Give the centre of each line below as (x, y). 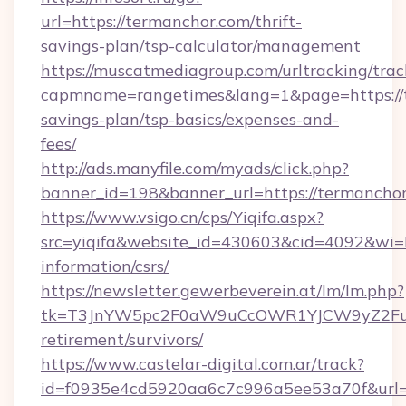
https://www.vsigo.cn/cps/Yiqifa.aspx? (182, 217)
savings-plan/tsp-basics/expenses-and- (190, 119)
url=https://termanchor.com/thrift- (171, 21)
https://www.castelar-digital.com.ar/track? (203, 364)
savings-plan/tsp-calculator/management (201, 46)
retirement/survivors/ (122, 339)
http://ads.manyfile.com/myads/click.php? (195, 168)
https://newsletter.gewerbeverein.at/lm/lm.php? (222, 290)
